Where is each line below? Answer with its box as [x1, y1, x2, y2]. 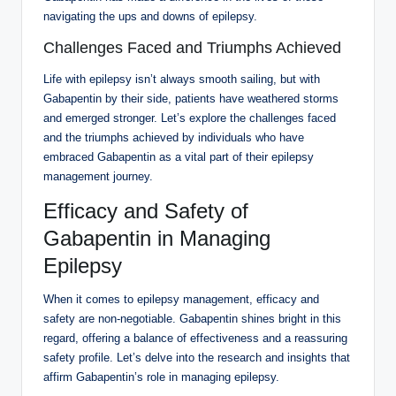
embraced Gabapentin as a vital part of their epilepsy [43, 149, 314, 164]
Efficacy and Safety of [43, 198, 248, 223]
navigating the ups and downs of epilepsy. [43, 9, 257, 23]
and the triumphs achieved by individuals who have [43, 130, 304, 144]
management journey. [43, 169, 153, 183]
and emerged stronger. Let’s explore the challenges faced [43, 110, 336, 125]
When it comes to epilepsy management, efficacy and [43, 292, 319, 306]
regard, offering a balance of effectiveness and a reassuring [43, 331, 347, 345]
